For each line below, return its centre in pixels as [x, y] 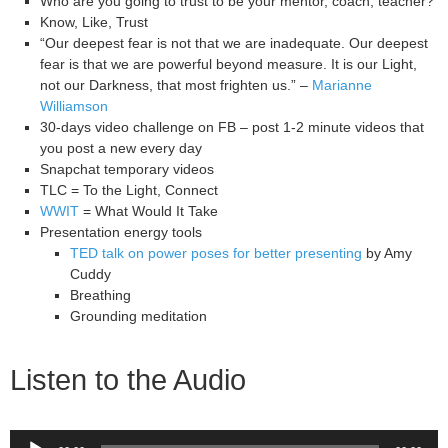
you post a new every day [121, 148]
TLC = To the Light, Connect [129, 190]
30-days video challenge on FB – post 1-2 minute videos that [232, 127]
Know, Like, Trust [94, 22]
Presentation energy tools [121, 232]
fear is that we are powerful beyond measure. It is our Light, [228, 64]
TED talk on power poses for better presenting [216, 253]
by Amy [387, 253]
